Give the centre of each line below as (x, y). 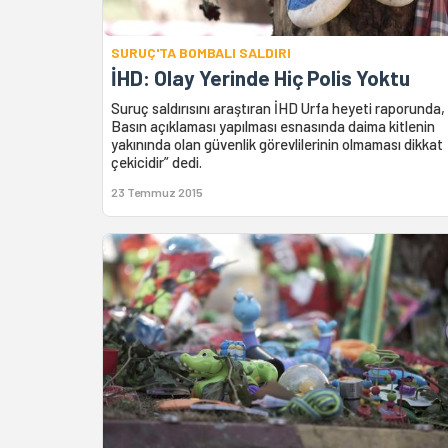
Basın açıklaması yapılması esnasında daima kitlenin (273, 126)
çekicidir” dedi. (156, 162)
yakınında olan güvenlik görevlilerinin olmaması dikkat (277, 144)
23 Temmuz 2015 (157, 192)
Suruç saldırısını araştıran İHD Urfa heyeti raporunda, (278, 108)
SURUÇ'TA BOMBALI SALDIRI (201, 53)
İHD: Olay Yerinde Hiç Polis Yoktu (260, 78)
